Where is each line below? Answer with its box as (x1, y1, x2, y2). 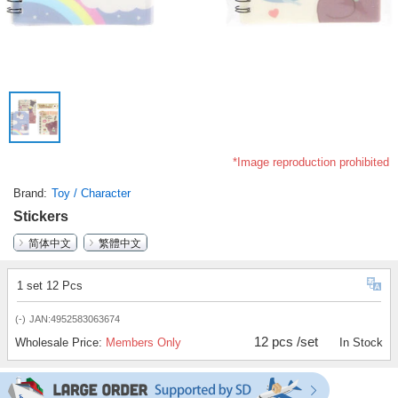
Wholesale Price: (15, 336, 106, 350)
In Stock (338, 336, 383, 350)
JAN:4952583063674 (29, 314, 120, 325)
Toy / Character (52, 187, 131, 201)
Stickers (13, 209, 68, 225)
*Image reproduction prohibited (233, 155, 389, 170)
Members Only (106, 336, 181, 350)
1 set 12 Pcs (17, 279, 83, 293)
